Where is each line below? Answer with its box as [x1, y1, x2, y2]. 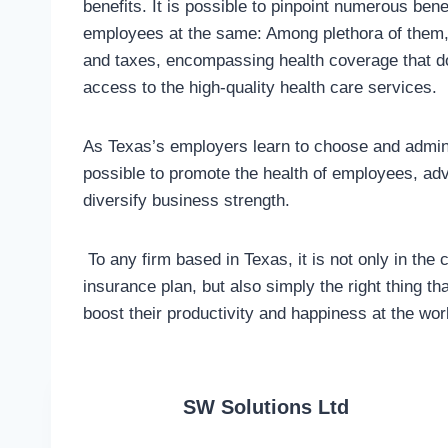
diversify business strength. [83, 190, 295, 210]
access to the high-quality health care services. [83, 77, 442, 97]
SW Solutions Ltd [183, 395, 349, 418]
